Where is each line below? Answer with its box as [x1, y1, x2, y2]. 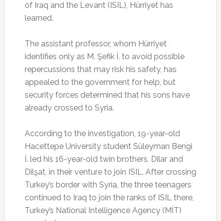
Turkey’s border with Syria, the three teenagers [24, 180, 191, 190]
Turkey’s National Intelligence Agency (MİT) [24, 206, 182, 216]
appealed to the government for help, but [24, 77, 176, 87]
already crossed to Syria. [24, 103, 114, 113]
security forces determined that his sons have [24, 90, 190, 100]
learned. [24, 13, 53, 23]
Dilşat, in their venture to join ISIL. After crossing [24, 167, 196, 177]
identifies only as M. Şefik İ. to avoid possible [24, 52, 184, 62]
